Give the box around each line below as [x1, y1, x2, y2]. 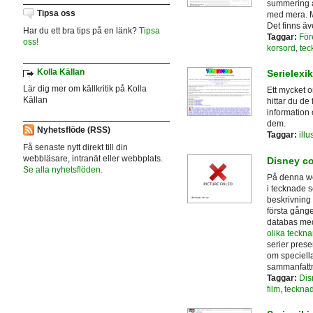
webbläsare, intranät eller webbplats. [22, 153, 163, 163]
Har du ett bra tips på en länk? [22, 25, 139, 36]
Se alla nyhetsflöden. [22, 164, 103, 175]
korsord [266, 43, 296, 54]
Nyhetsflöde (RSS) [36, 125, 110, 136]
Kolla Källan [36, 66, 85, 77]
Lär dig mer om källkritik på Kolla [22, 84, 147, 94]
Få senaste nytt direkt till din [22, 142, 128, 152]
